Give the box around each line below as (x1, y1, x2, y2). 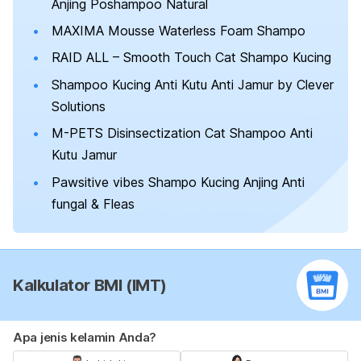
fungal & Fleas (52, 195, 135, 212)
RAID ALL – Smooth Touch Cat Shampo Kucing (52, 49, 331, 66)
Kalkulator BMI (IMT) (13, 276, 167, 296)
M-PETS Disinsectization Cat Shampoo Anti (52, 125, 313, 142)
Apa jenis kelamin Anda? (13, 330, 157, 346)
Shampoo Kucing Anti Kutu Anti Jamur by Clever (52, 76, 334, 93)
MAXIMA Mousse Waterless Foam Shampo (52, 23, 305, 39)
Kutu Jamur (52, 147, 117, 164)
